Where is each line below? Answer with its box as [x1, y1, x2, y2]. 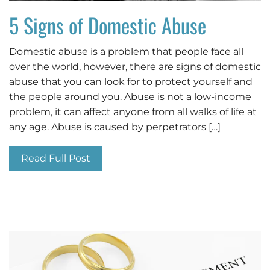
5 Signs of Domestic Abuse [9, 10, 206, 41]
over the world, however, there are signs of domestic [9, 61, 261, 73]
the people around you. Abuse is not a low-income [9, 91, 251, 103]
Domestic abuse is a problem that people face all [9, 46, 243, 58]
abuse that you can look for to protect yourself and [9, 76, 253, 88]
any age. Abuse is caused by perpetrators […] [9, 121, 221, 133]
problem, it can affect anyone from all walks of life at [9, 106, 257, 118]
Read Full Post [21, 152, 90, 165]
